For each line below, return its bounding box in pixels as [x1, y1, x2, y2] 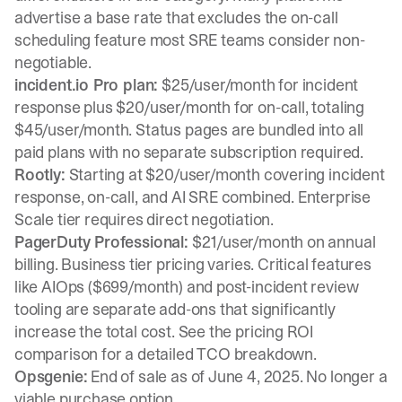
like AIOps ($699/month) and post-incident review [14, 275, 359, 298]
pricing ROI [235, 320, 314, 343]
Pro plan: [89, 74, 159, 96]
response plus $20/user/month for [14, 96, 258, 118]
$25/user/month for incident [158, 74, 359, 96]
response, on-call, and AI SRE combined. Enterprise [14, 186, 371, 208]
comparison [14, 343, 99, 365]
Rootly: [14, 163, 66, 186]
